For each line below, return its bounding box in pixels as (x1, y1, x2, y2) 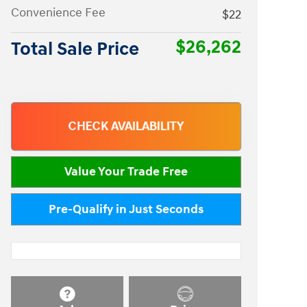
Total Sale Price (11, 37, 139, 61)
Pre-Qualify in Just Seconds (49, 201, 204, 218)
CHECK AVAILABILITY (68, 118, 184, 134)
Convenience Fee (11, 4, 106, 21)
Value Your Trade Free (64, 164, 188, 180)
